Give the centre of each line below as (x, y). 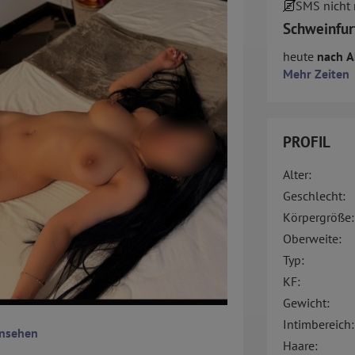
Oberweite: (312, 239)
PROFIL (306, 142)
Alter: (297, 175)
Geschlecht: (314, 196)
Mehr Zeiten (316, 74)
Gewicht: (306, 303)
